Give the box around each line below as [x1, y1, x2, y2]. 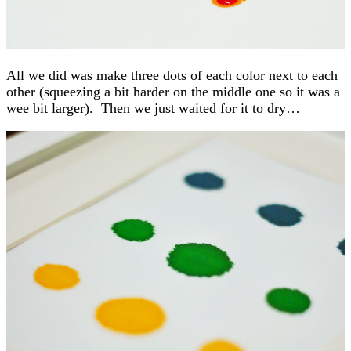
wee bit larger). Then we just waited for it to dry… [6, 100, 300, 116]
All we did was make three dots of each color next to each [6, 67, 338, 83]
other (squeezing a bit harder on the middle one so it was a [6, 83, 340, 100]
